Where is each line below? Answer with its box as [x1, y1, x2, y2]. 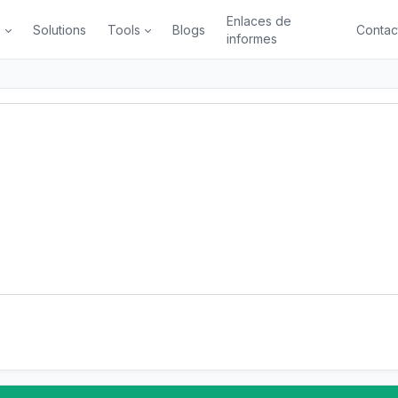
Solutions [33, 21, 87, 37]
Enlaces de [227, 12, 292, 28]
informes [227, 30, 278, 46]
